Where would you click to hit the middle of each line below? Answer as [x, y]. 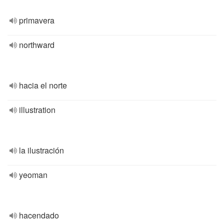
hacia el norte [43, 85]
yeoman [33, 175]
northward [37, 45]
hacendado [39, 215]
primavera [37, 20]
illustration [37, 110]
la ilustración [41, 150]
